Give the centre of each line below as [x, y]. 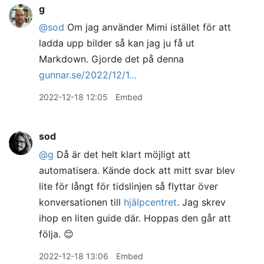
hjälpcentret [150, 202]
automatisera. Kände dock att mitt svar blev [137, 170]
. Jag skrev [201, 202]
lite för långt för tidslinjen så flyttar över [128, 186]
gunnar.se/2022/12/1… [88, 75]
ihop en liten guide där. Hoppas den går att [135, 218]
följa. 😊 [56, 234]
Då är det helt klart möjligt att [122, 154]
